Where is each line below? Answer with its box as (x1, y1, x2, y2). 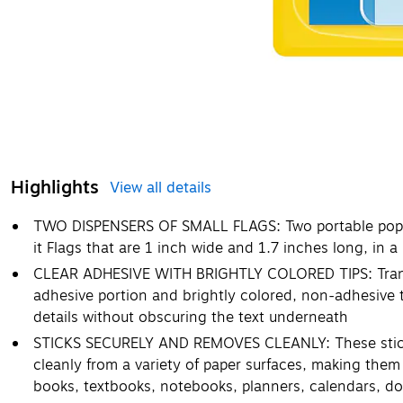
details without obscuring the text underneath (33, 307, 348, 329)
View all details (110, 177, 211, 200)
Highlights (11, 174, 99, 202)
